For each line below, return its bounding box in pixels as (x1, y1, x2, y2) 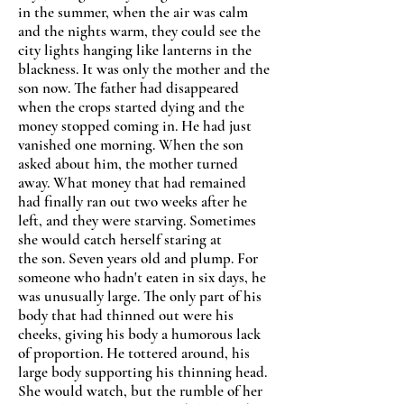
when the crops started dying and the (18, 97, 244, 116)
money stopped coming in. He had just (18, 116, 252, 135)
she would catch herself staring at (18, 230, 222, 249)
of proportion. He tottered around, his (18, 344, 250, 363)
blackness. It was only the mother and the (18, 60, 270, 78)
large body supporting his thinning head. (18, 363, 267, 381)
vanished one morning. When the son (18, 135, 243, 154)
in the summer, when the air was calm (18, 3, 248, 22)
